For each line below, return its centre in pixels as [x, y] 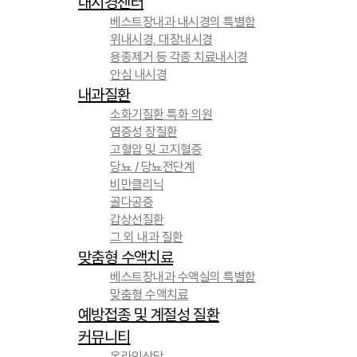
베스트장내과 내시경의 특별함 [183, 22]
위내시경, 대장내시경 [161, 39]
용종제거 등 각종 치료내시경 [179, 57]
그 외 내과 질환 [147, 237]
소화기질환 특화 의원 [161, 114]
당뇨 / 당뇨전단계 [153, 167]
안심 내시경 [139, 75]
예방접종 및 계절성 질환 [149, 315]
